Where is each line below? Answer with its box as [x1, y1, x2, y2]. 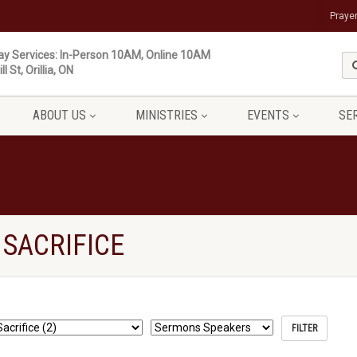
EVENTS [246, 108, 289, 123]
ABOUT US [32, 108, 86, 123]
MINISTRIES [135, 108, 198, 123]
